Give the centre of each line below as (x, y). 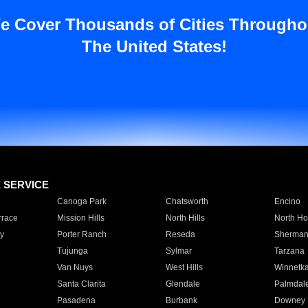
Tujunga (72, 251)
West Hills (184, 267)
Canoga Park (81, 201)
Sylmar (178, 251)
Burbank (181, 300)
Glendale (183, 284)
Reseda (180, 234)
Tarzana (289, 251)
